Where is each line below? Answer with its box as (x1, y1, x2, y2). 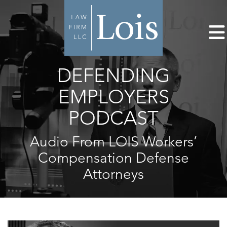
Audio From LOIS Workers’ (30, 133, 197, 150)
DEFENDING (57, 64, 170, 87)
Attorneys (83, 166, 144, 182)
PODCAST (68, 106, 159, 130)
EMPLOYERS (58, 85, 169, 108)
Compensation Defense (38, 149, 189, 166)
